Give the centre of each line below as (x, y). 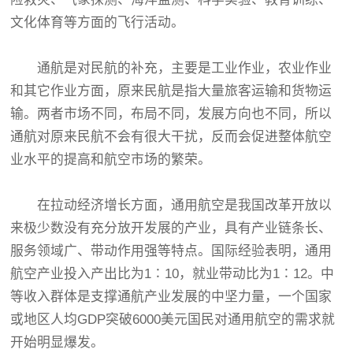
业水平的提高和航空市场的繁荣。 (111, 160)
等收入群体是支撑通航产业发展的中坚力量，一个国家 (171, 297)
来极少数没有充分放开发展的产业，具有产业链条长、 (171, 228)
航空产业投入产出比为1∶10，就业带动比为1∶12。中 (173, 274)
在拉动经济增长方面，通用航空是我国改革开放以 (171, 205)
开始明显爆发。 (58, 342)
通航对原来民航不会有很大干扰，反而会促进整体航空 (171, 137)
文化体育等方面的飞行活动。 (98, 22)
